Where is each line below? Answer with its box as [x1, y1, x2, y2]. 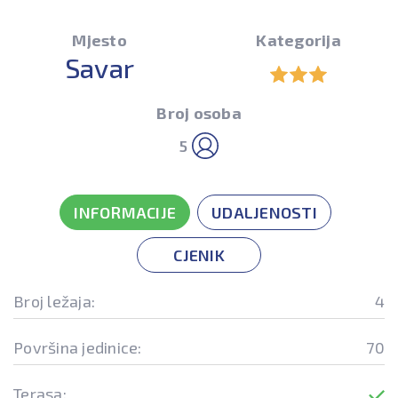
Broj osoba [156, 103, 242, 123]
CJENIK [173, 245, 225, 266]
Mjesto [72, 30, 127, 51]
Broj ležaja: [13, 291, 95, 312]
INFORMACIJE [74, 203, 176, 223]
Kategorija [256, 30, 341, 51]
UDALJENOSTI [211, 203, 317, 223]
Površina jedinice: [13, 338, 142, 358]
